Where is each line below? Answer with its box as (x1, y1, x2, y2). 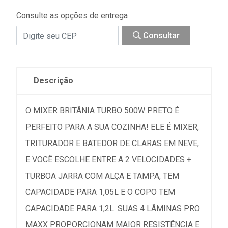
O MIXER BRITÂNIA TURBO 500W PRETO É (25, 106, 179, 116)
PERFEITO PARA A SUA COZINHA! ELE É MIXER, (25, 122, 199, 132)
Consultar (141, 31, 180, 40)
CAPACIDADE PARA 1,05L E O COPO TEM (25, 187, 175, 197)
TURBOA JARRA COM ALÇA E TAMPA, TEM (25, 171, 179, 181)
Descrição (34, 76, 73, 85)
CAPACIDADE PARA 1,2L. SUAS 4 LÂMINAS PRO (25, 204, 200, 213)
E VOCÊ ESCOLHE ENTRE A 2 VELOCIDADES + (25, 155, 191, 164)
